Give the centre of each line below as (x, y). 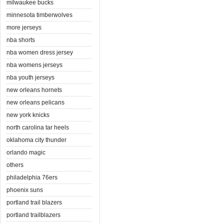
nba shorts (21, 40)
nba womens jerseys (34, 65)
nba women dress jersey (40, 52)
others (15, 165)
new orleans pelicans (35, 102)
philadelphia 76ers (32, 177)
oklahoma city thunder (36, 140)
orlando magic (26, 152)
